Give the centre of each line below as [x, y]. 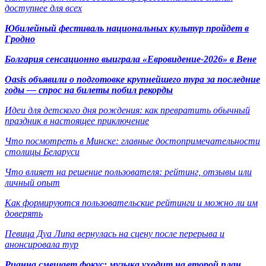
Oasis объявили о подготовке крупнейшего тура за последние [132, 79]
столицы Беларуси [42, 151]
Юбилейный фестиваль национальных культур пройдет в [127, 28]
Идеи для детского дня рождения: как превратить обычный [127, 110]
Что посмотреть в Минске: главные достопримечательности [132, 141]
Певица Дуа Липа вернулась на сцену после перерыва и [115, 233]
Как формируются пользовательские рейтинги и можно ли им [131, 202]
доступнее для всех [43, 8]
